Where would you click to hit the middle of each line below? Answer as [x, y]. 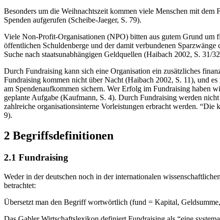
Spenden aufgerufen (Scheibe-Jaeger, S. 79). [73, 20]
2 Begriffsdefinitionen [59, 136]
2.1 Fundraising [36, 158]
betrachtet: [20, 186]
